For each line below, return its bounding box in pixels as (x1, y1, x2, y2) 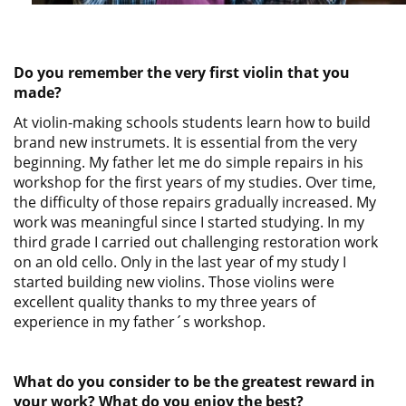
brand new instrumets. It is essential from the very (14, 132, 357, 152)
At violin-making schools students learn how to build (14, 112, 371, 132)
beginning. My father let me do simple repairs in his (14, 152, 363, 172)
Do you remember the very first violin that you (14, 63, 350, 82)
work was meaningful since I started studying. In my (14, 212, 364, 232)
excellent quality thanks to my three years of (14, 292, 315, 312)
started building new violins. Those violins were (14, 272, 334, 292)
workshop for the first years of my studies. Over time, (14, 172, 376, 192)
